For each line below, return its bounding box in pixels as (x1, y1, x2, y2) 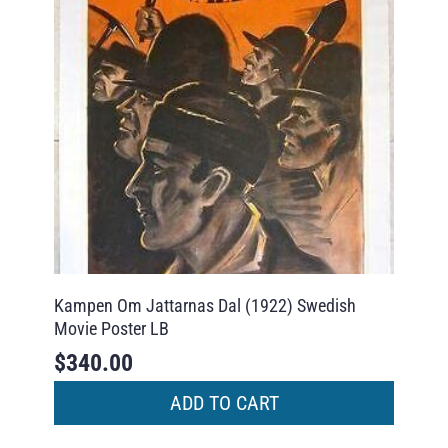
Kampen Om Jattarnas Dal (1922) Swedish (53, 295, 356, 317)
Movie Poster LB (53, 318, 169, 340)
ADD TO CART (169, 390, 279, 415)
